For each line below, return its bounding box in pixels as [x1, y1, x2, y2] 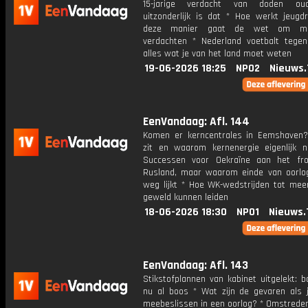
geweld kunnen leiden [143, 191, 228, 203]
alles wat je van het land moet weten [143, 47, 291, 60]
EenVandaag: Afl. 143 [143, 258, 248, 273]
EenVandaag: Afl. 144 [143, 114, 250, 129]
